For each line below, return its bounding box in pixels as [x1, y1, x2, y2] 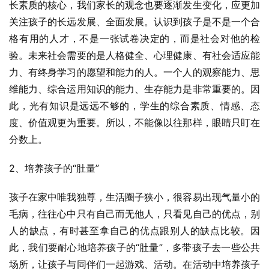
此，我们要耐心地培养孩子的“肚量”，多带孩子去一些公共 [9, 241, 260, 253]
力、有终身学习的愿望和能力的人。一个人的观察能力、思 [9, 66, 260, 78]
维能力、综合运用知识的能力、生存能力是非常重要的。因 [9, 83, 260, 95]
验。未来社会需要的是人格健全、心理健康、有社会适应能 [9, 49, 260, 61]
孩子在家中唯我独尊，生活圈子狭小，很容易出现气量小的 [9, 191, 260, 203]
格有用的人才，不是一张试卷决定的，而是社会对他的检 [9, 32, 260, 44]
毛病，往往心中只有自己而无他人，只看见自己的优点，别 [9, 208, 260, 220]
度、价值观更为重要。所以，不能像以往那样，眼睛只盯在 [9, 116, 260, 128]
